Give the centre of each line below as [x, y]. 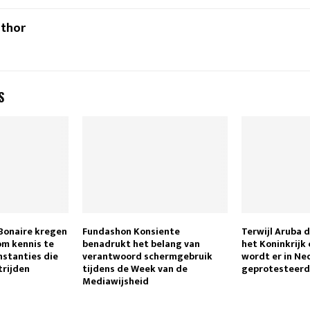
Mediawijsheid [115, 282]
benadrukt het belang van [141, 244]
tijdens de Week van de [135, 269]
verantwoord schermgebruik [147, 257]
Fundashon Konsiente [131, 232]
